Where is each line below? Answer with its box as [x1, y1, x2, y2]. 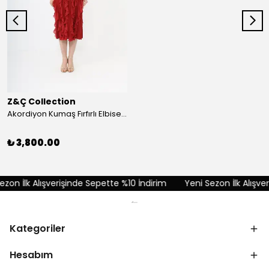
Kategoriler [10, 222, 65, 235]
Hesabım [10, 248, 53, 262]
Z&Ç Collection [7, 95, 76, 107]
